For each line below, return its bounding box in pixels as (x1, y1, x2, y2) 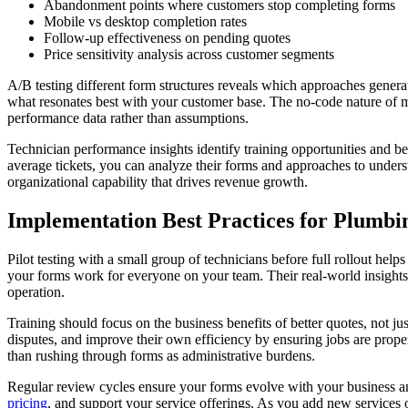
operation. (7, 284, 65, 301)
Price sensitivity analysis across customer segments (44, 46, 334, 63)
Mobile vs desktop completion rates (44, 14, 247, 30)
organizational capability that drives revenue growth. (7, 174, 308, 190)
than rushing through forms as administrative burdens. (7, 348, 315, 364)
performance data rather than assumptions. (7, 110, 249, 127)
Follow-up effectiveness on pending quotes (44, 30, 291, 46)
